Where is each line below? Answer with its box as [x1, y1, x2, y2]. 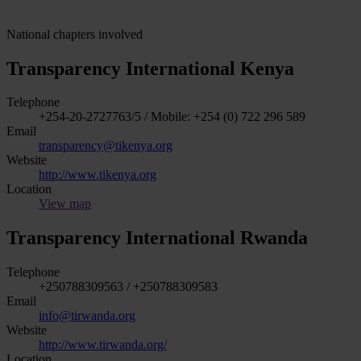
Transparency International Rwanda [6, 227, 308, 249]
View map [39, 197, 91, 211]
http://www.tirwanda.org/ [39, 338, 167, 352]
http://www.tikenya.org [39, 168, 156, 182]
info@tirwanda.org [39, 309, 135, 323]
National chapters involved [6, 27, 143, 41]
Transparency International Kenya [6, 57, 294, 79]
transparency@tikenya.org [39, 139, 172, 153]
